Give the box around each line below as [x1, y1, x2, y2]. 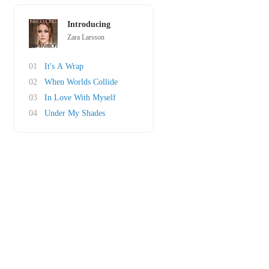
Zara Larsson [67, 33, 104, 41]
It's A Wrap [44, 62, 83, 71]
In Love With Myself [44, 93, 116, 102]
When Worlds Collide [44, 77, 118, 86]
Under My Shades [44, 109, 105, 118]
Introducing [67, 20, 110, 29]
